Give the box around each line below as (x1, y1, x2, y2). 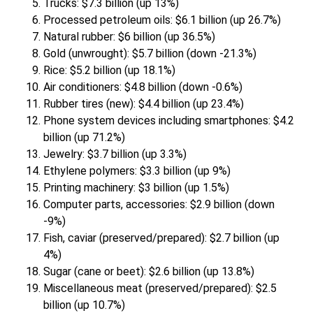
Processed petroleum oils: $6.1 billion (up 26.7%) (43, 13, 282, 27)
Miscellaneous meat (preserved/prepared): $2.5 (43, 282, 277, 296)
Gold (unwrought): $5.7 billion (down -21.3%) (43, 47, 257, 61)
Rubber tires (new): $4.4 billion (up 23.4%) (43, 97, 245, 111)
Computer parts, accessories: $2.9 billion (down (43, 198, 275, 212)
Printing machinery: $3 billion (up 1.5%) (43, 181, 230, 195)
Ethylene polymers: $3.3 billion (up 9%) (43, 164, 231, 178)
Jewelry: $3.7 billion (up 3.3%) (43, 147, 187, 161)
